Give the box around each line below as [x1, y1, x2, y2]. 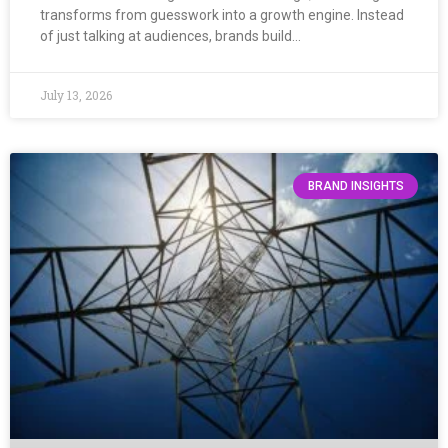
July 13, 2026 [40, 86, 112, 103]
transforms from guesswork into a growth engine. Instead [40, 6, 404, 23]
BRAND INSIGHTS [307, 178, 404, 193]
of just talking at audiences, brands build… [40, 27, 301, 44]
